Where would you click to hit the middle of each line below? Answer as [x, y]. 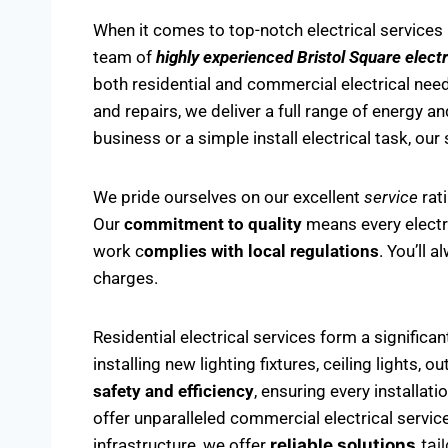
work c [118, 251]
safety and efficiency [173, 391]
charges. [125, 278]
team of [124, 57]
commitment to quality [213, 224]
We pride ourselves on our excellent [228, 197]
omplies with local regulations [261, 251]
